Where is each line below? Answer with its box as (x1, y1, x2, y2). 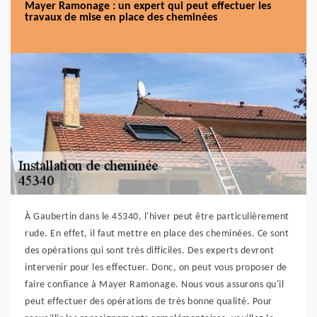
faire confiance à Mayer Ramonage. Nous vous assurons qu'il (25, 279, 284, 290)
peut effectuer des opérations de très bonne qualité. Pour (25, 296, 272, 307)
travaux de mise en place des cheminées (25, 12, 217, 23)
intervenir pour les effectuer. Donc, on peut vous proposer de (25, 263, 287, 273)
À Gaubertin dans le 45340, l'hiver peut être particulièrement (25, 212, 289, 222)
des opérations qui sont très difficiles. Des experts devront (25, 246, 274, 256)
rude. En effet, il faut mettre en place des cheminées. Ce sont (25, 229, 289, 239)
